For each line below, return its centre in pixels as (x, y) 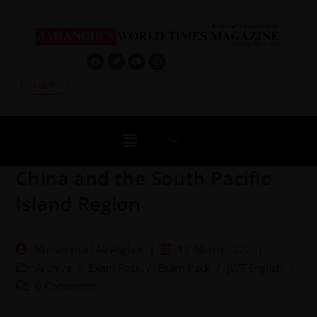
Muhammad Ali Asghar (89, 249)
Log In (45, 83)
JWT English (255, 267)
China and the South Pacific (143, 178)
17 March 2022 (215, 249)
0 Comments (67, 286)
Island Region (79, 203)
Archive (54, 267)
